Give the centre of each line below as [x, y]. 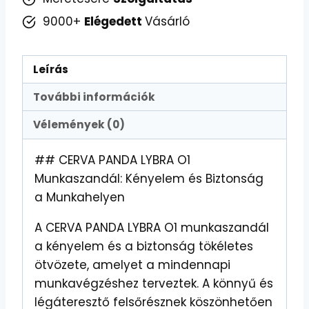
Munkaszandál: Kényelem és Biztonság [149, 178]
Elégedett [114, 22]
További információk [94, 97]
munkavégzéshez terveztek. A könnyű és [154, 283]
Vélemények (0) [79, 125]
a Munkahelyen [80, 197]
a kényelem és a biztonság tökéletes [144, 246]
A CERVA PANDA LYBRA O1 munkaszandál [152, 227]
